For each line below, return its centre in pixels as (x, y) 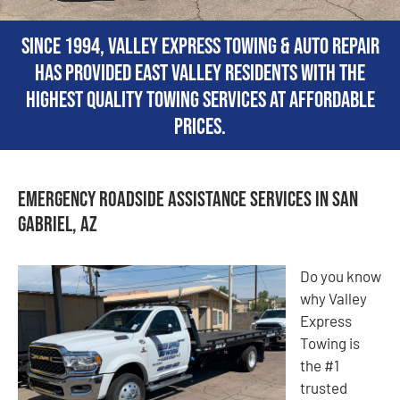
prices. (200, 127)
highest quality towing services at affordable (200, 100)
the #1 (320, 365)
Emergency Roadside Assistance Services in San (188, 200)
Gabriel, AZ (58, 225)
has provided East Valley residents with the (200, 74)
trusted (324, 387)
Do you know (341, 275)
